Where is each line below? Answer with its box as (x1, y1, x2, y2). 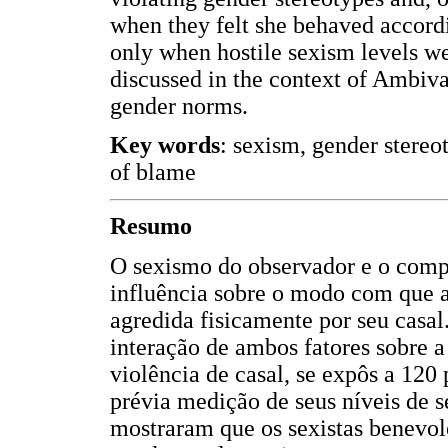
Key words (110, 132, 220, 159)
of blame (110, 159, 196, 186)
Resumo (110, 213, 192, 240)
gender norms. (110, 92, 248, 119)
